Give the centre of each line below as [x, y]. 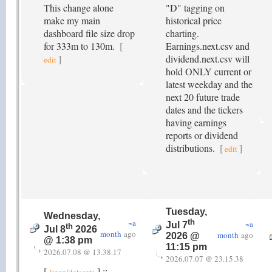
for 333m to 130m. [80, 46]
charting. [182, 33]
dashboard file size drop [89, 33]
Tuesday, [186, 212]
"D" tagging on [195, 8]
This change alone [79, 8]
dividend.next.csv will [208, 59]
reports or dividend [202, 135]
